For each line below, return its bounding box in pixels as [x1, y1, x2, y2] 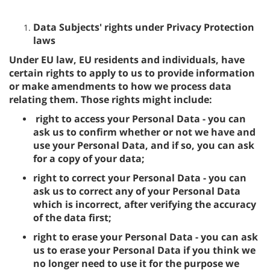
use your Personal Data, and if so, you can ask [33, 139, 254, 152]
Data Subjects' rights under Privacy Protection [33, 20, 254, 34]
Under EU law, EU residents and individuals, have [9, 53, 245, 66]
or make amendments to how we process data [9, 80, 231, 93]
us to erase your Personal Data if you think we [33, 243, 256, 257]
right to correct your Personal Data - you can [33, 171, 246, 184]
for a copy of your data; [33, 152, 145, 165]
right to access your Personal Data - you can [33, 112, 246, 125]
